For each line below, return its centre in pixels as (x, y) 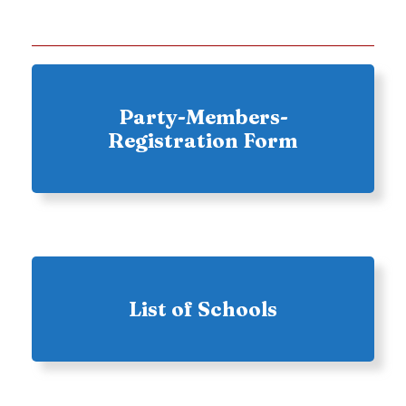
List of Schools (203, 309)
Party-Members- (203, 117)
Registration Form (203, 140)
